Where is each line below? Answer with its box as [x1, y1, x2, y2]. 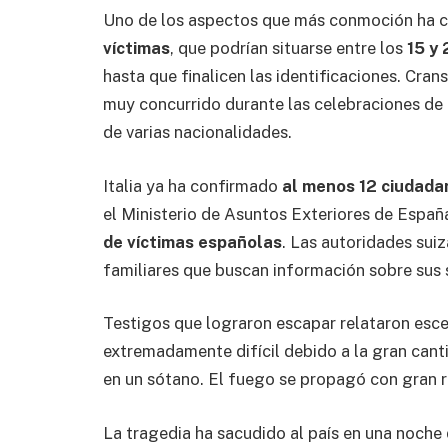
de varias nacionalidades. [103, 122, 292, 143]
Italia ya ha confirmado [103, 175, 282, 196]
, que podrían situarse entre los [170, 38, 407, 59]
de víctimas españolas [103, 231, 282, 252]
